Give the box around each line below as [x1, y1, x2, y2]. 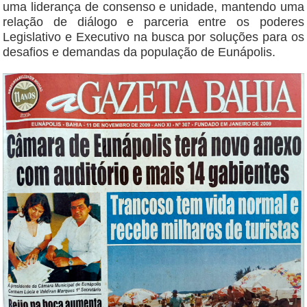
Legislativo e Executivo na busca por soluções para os [3, 30, 304, 45]
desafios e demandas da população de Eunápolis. [3, 45, 276, 60]
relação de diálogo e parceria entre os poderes [3, 15, 304, 29]
